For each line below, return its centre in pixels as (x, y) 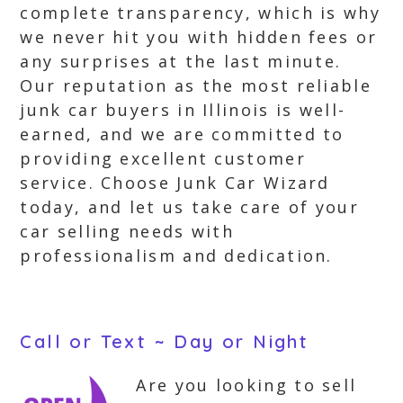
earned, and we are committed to (182, 134)
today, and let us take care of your (189, 207)
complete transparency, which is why (200, 13)
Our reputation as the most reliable (196, 85)
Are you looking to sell (246, 385)
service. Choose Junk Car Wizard (175, 183)
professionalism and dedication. (176, 255)
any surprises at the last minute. (181, 61)
